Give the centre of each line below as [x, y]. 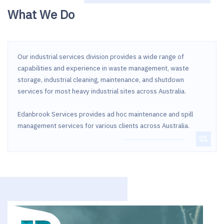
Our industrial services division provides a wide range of [100, 56]
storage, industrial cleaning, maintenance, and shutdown [100, 79]
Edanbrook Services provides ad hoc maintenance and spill [105, 114]
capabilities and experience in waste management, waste [103, 68]
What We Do [41, 15]
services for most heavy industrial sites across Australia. [101, 91]
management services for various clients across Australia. [103, 125]
